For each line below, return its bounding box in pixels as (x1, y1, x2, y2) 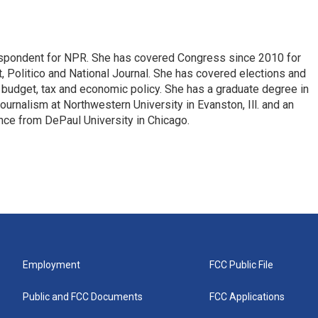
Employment (23, 259, 80, 270)
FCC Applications (209, 291, 285, 302)
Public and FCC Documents (23, 291, 143, 302)
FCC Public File (209, 259, 274, 270)
